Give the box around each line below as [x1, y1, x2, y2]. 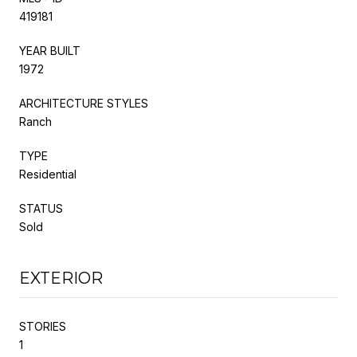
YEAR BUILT [19, 43, 80, 57]
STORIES [19, 319, 66, 333]
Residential [19, 167, 76, 181]
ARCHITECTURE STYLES [19, 96, 148, 110]
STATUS [19, 201, 63, 215]
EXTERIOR [19, 268, 103, 288]
